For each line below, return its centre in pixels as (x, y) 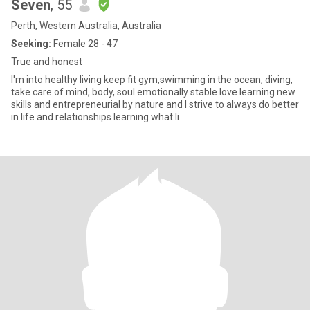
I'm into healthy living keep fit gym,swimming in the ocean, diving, (152, 80)
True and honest (47, 62)
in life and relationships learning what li (95, 117)
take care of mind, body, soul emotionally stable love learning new (153, 92)
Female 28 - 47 (84, 44)
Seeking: (31, 44)
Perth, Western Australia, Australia (86, 26)
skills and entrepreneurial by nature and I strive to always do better (67, 104)
